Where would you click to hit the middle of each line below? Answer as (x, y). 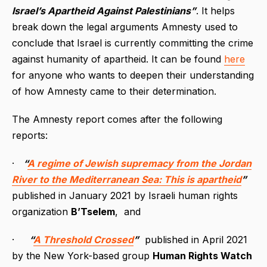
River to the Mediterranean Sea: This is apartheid (127, 179)
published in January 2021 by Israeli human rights (125, 195)
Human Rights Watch (202, 255)
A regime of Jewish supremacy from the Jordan (139, 163)
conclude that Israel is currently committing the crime (133, 43)
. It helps (215, 10)
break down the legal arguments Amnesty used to (125, 27)
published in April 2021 (193, 239)
